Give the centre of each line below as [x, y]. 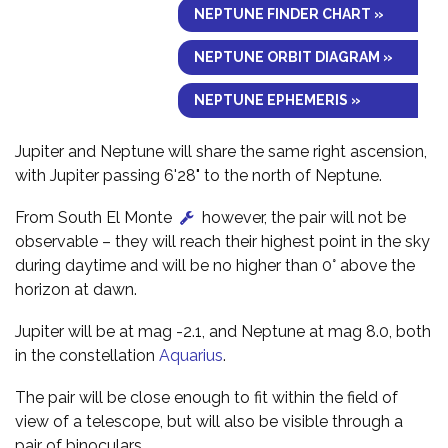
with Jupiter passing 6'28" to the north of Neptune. [198, 175]
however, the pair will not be [302, 217]
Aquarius [191, 355]
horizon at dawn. [76, 289]
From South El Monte [95, 217]
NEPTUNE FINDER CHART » [289, 13]
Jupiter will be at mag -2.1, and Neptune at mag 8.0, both [223, 331]
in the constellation [87, 355]
